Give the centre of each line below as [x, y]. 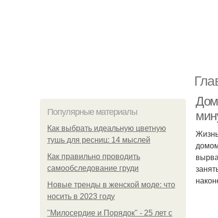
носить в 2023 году [81, 196]
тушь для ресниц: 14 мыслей [99, 140]
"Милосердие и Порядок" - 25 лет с [110, 213]
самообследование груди [93, 168]
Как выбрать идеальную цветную [107, 128]
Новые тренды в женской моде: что [111, 185]
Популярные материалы [92, 112]
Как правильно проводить [94, 156]
